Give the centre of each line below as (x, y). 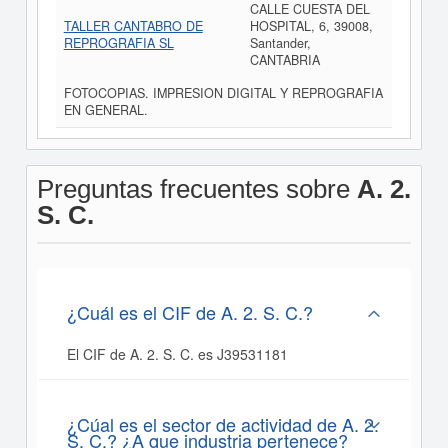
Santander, (280, 43)
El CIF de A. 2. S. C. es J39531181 (177, 354)
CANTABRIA (284, 60)
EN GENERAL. (105, 110)
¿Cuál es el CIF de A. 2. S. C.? (189, 312)
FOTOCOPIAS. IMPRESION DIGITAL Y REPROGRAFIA (223, 93)
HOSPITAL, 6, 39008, (311, 26)
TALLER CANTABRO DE (133, 26)
